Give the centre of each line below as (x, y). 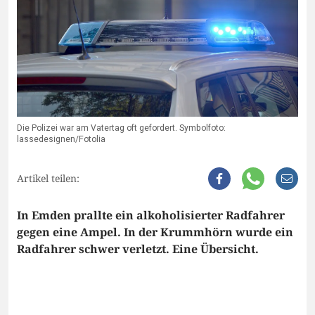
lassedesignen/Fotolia (61, 140)
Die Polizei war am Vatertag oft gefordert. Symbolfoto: (121, 128)
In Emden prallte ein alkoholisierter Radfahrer (151, 216)
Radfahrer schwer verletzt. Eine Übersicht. (138, 249)
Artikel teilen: (48, 179)
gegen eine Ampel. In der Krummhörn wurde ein (155, 232)
